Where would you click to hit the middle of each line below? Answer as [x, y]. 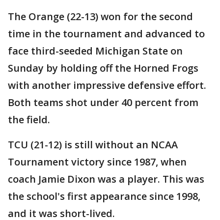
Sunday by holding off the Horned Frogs [103, 68]
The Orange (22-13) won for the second [100, 17]
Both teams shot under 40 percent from [103, 103]
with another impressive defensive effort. [107, 85]
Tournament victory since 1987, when [97, 162]
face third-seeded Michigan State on [95, 51]
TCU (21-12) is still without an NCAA [93, 145]
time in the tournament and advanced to [106, 34]
